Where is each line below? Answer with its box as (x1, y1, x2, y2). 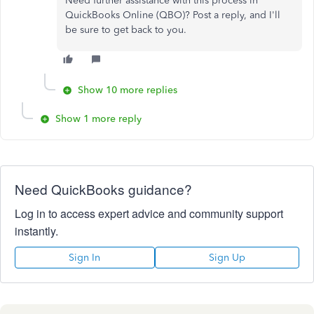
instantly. (15, 223, 58, 239)
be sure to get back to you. (65, 24, 189, 36)
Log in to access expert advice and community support (15, 205, 283, 221)
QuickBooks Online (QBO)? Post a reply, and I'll (65, 9, 280, 21)
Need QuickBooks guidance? (15, 179, 192, 198)
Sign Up (208, 252, 245, 264)
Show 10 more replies (78, 84, 177, 96)
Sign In (69, 252, 101, 264)
